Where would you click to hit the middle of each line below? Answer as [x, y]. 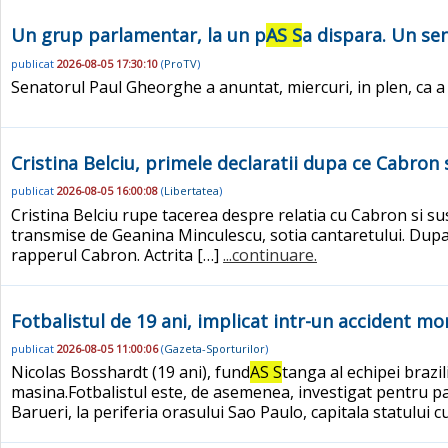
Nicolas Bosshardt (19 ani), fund [130, 372]
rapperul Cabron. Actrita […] [117, 254]
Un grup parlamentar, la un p [138, 35]
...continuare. [270, 254]
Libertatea [191, 191]
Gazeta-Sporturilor [214, 348]
